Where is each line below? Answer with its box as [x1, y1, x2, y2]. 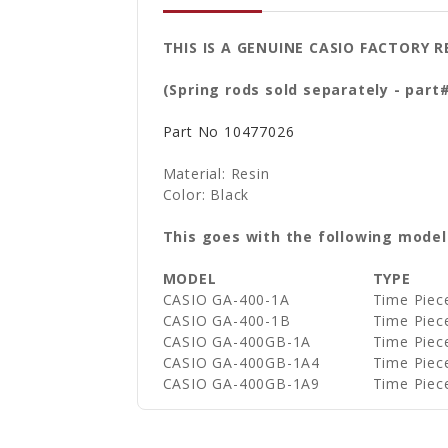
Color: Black [162, 184, 255, 204]
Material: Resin [162, 163, 270, 183]
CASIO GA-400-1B [162, 310, 291, 330]
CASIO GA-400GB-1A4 [162, 352, 321, 372]
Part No [162, 121, 220, 141]
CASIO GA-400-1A [162, 289, 290, 309]
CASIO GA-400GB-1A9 [162, 373, 321, 393]
